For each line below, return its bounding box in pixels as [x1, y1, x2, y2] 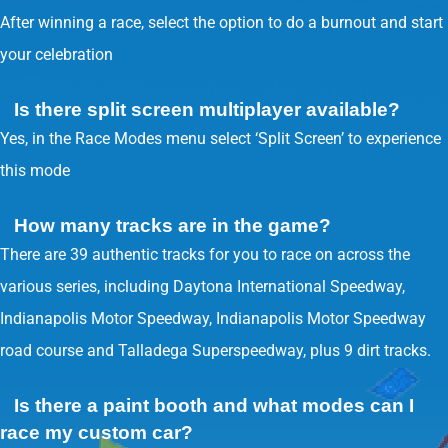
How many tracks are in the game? [14, 215, 331, 236]
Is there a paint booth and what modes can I [14, 395, 414, 416]
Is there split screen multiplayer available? [14, 99, 400, 120]
